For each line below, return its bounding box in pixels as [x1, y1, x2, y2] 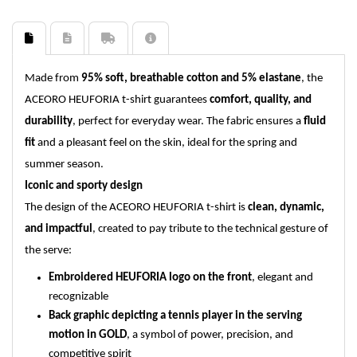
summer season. [25, 159, 104, 171]
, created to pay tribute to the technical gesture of [92, 223, 328, 235]
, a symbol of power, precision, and [127, 329, 293, 341]
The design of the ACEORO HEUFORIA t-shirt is [25, 202, 248, 214]
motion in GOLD [49, 329, 127, 341]
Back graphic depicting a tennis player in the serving [49, 310, 302, 322]
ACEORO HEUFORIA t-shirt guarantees [25, 94, 210, 106]
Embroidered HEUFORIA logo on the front [49, 272, 252, 284]
